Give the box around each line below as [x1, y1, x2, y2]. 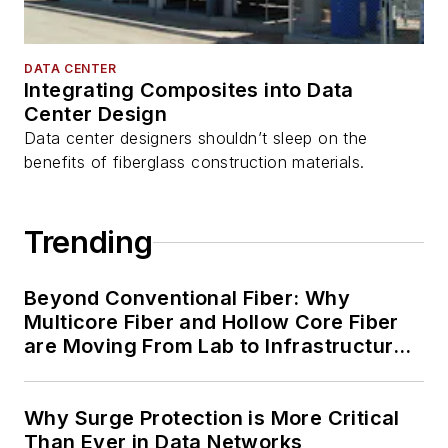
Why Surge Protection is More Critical [24, 406, 400, 431]
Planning [24, 358, 111, 383]
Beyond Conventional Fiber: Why [24, 286, 350, 311]
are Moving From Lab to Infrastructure [24, 334, 406, 359]
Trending [24, 224, 153, 261]
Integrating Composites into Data [24, 78, 354, 103]
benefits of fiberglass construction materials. [24, 152, 365, 173]
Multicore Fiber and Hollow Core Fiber [24, 310, 399, 335]
